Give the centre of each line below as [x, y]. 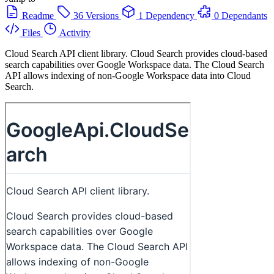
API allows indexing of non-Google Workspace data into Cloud [128, 75]
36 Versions [96, 15]
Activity [75, 32]
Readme [38, 15]
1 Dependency [166, 15]
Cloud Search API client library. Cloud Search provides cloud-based [136, 53]
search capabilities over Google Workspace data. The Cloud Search [135, 64]
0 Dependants [241, 15]
